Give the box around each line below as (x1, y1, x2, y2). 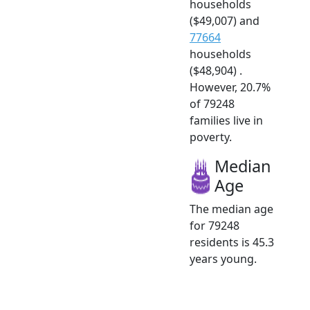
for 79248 (190, 217, 239, 233)
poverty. (190, 129, 232, 145)
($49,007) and (190, 12, 259, 28)
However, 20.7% (190, 79, 271, 95)
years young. (190, 250, 257, 266)
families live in (190, 112, 263, 128)
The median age (190, 201, 273, 217)
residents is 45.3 (190, 234, 274, 250)
